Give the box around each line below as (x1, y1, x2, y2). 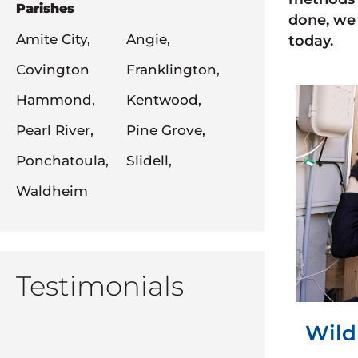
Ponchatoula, (16, 153, 109, 169)
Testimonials (16, 269, 184, 303)
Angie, (125, 31, 170, 47)
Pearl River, (16, 122, 93, 138)
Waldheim (16, 183, 88, 199)
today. (288, 32, 333, 50)
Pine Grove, (125, 122, 205, 138)
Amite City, (16, 31, 90, 47)
